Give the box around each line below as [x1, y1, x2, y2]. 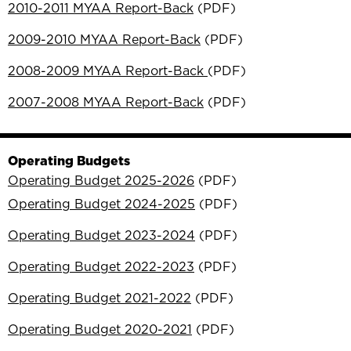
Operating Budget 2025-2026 [8, 171, 194, 189]
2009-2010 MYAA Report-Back [8, 30, 201, 48]
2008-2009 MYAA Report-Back [8, 61, 208, 79]
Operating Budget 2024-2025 [8, 194, 195, 212]
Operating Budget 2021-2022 [8, 288, 191, 306]
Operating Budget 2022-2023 [8, 257, 194, 275]
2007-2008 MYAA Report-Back [8, 92, 204, 110]
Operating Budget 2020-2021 [8, 320, 192, 338]
